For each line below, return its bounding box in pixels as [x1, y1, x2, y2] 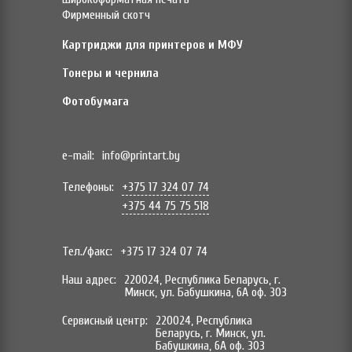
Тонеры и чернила [62, 66, 159, 81]
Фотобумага [62, 94, 129, 109]
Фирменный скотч [62, 8, 150, 23]
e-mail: [62, 148, 94, 163]
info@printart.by [102, 148, 180, 163]
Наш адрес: [62, 273, 116, 288]
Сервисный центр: [62, 313, 148, 328]
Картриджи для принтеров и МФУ [62, 38, 243, 53]
